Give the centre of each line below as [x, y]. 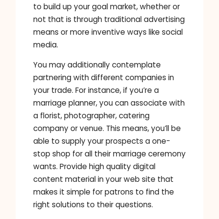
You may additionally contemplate [97, 65]
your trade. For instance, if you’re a [96, 90]
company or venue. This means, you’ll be [107, 129]
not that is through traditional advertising [109, 19]
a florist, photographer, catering [91, 116]
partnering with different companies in [104, 78]
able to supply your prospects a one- [102, 141]
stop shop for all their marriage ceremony [109, 154]
